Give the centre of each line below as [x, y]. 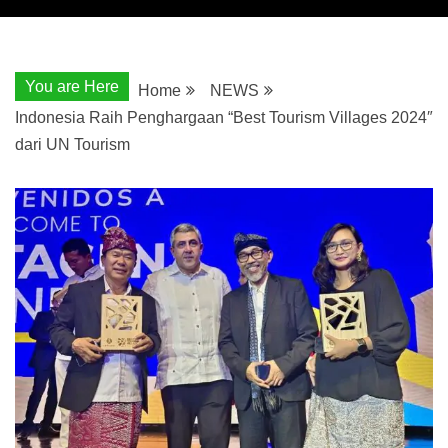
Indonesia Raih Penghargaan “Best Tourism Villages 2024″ [224, 117]
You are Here [72, 86]
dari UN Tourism [72, 144]
